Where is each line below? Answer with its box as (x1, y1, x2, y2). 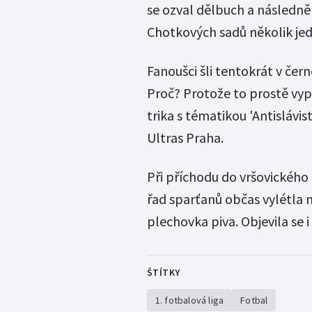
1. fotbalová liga (155, 294, 224, 307)
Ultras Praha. (146, 129, 224, 147)
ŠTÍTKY (146, 266, 180, 279)
